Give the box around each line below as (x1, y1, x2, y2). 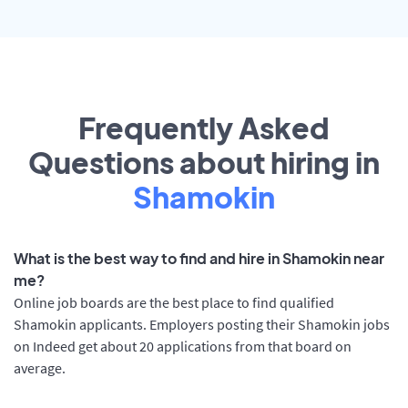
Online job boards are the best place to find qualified (14, 293, 334, 312)
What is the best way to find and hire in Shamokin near (14, 249, 384, 269)
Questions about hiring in (28, 144, 380, 181)
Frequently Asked (78, 109, 330, 147)
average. (14, 359, 66, 378)
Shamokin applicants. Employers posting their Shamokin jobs (14, 315, 390, 334)
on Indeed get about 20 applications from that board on (14, 337, 352, 356)
